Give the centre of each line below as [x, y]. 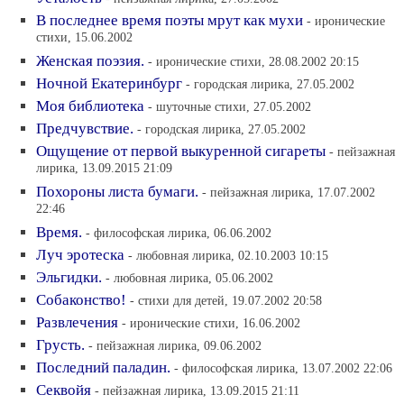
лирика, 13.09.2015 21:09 [104, 169]
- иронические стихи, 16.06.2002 [211, 323]
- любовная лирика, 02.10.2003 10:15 [228, 255]
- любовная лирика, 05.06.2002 [189, 278]
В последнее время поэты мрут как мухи [170, 20]
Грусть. [60, 345]
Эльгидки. [69, 277]
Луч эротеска [80, 255]
